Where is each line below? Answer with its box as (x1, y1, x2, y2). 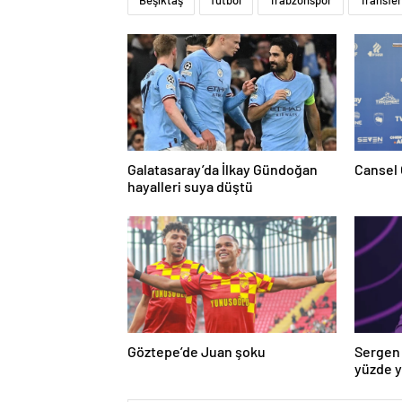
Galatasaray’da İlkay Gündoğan (127, 160, 318, 178)
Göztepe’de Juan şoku (127, 342, 266, 360)
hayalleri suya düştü (127, 177, 253, 195)
